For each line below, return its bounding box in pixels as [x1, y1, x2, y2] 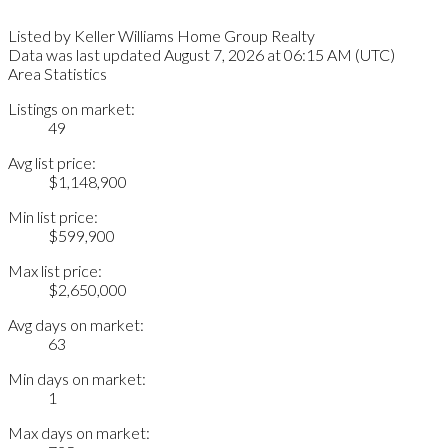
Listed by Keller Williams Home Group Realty [8, 25, 315, 45]
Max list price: [8, 260, 102, 280]
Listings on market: [8, 98, 135, 118]
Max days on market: [8, 422, 150, 442]
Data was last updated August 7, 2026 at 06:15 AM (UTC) [8, 44, 395, 64]
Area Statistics [8, 63, 107, 83]
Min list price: [8, 206, 98, 226]
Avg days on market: [8, 314, 144, 334]
